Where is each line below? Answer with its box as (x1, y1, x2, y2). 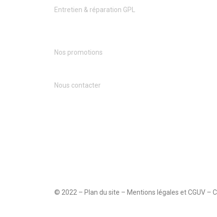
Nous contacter (54, 81, 101, 90)
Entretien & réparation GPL (54, 6, 135, 14)
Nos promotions (54, 48, 103, 57)
